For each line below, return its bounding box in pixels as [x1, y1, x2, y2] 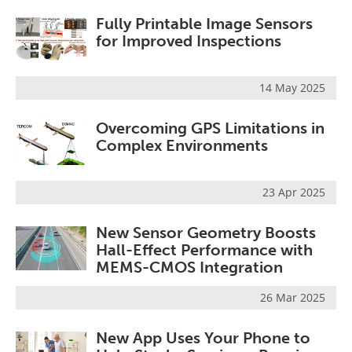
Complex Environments [96, 136, 268, 156]
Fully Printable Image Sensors [96, 13, 313, 33]
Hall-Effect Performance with [96, 240, 313, 260]
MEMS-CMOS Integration [96, 258, 283, 277]
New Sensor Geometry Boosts [96, 223, 316, 243]
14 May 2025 [259, 80, 325, 96]
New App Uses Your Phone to [96, 328, 310, 347]
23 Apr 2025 [262, 185, 325, 200]
